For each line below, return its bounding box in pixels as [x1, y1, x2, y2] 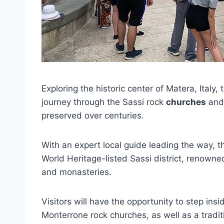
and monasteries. [41, 167, 111, 177]
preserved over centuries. [41, 110, 144, 120]
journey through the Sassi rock [41, 97, 166, 107]
